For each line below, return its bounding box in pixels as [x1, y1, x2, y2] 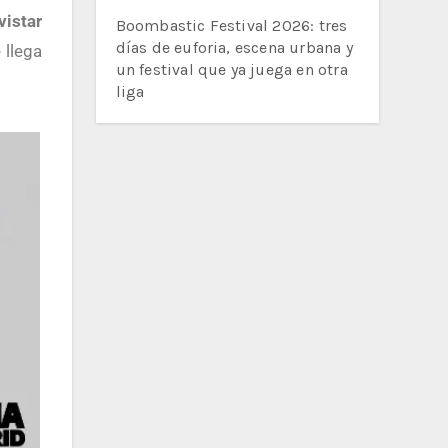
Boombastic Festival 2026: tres [115, 16, 348, 35]
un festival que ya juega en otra [115, 60, 348, 79]
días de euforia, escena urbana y [115, 38, 353, 57]
